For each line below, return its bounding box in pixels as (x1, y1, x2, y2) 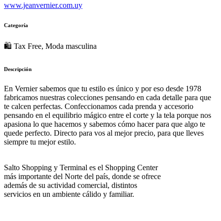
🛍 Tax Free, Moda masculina (4, 41, 97, 50)
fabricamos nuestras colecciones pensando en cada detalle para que (4, 93, 211, 102)
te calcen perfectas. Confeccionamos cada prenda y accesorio (4, 102, 193, 110)
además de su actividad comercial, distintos (4, 181, 137, 189)
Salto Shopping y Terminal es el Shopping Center (4, 163, 158, 172)
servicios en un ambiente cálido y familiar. (4, 189, 134, 198)
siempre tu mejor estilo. (4, 137, 76, 146)
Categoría (4, 22, 28, 28)
